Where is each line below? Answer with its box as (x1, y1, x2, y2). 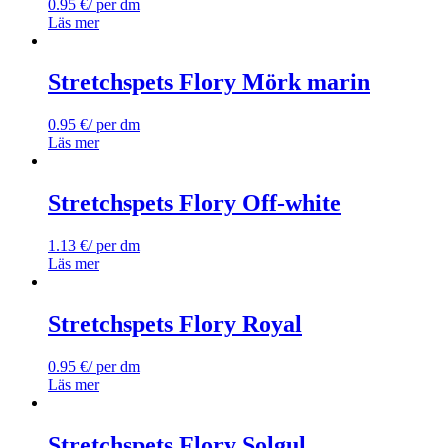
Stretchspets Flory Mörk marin (48, 69, 370, 96)
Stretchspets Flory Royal (48, 311, 302, 338)
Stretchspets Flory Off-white (48, 190, 341, 217)
